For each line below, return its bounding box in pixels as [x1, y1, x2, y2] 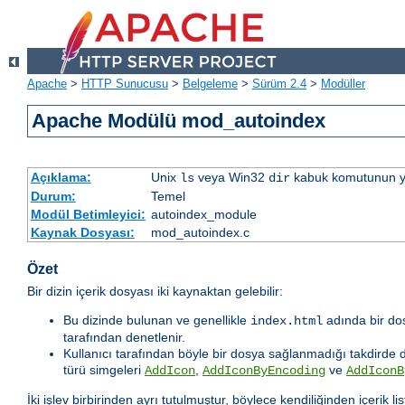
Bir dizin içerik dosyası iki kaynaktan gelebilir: [27, 284, 283, 299]
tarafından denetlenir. [63, 330, 185, 345]
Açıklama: [30, 170, 91, 185]
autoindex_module [150, 207, 257, 222]
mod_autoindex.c [150, 225, 250, 240]
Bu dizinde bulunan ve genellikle [63, 313, 250, 328]
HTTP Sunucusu [81, 77, 168, 91]
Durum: [30, 189, 76, 204]
